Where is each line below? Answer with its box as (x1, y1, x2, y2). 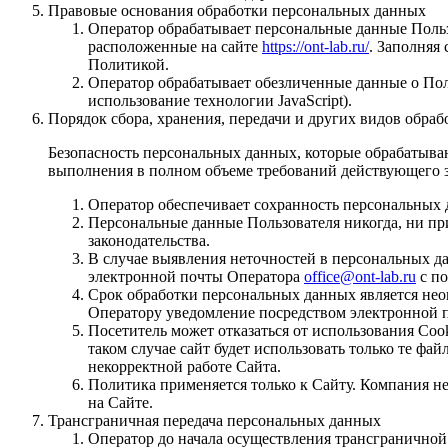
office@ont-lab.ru (304, 267, 416, 285)
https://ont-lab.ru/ (262, 37, 369, 55)
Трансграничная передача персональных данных (48, 411, 381, 429)
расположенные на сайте (88, 37, 262, 55)
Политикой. (88, 55, 169, 73)
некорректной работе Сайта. (88, 357, 281, 375)
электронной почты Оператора (88, 267, 304, 285)
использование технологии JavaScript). (88, 91, 352, 109)
